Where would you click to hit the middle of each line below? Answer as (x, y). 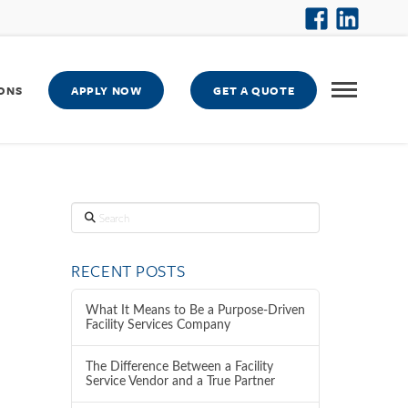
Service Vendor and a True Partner (180, 381)
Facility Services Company (158, 325)
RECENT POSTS (128, 271)
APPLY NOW (106, 90)
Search (86, 211)
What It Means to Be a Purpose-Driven (195, 310)
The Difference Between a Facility (179, 367)
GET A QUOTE (254, 90)
